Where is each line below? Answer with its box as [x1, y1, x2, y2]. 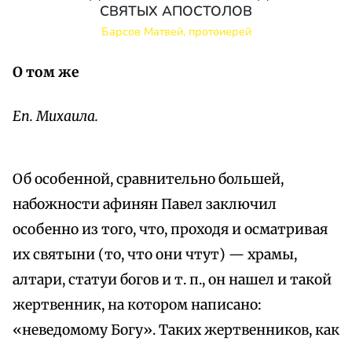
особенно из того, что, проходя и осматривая [13, 221, 328, 239]
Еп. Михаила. [13, 108, 98, 126]
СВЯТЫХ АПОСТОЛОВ [100, 2, 252, 21]
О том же [13, 64, 79, 82]
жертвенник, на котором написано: [13, 296, 262, 314]
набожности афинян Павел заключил [13, 196, 277, 214]
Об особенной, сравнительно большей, [13, 170, 284, 189]
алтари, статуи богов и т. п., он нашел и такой [13, 271, 332, 289]
